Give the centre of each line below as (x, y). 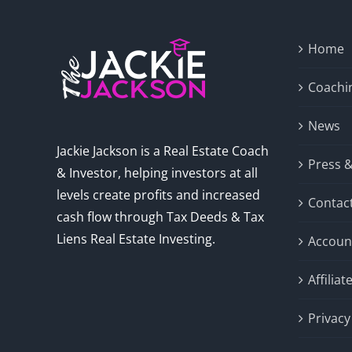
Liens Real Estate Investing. (136, 239)
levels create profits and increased (158, 195)
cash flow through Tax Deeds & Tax (160, 217)
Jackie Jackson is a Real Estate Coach (163, 151)
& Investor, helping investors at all (157, 173)
